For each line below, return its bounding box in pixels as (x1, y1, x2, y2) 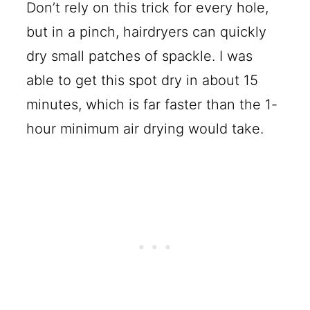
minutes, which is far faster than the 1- (26, 95, 278, 113)
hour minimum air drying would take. (26, 120, 264, 137)
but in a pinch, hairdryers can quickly (26, 23, 267, 40)
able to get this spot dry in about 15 (26, 71, 259, 89)
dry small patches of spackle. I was (26, 47, 253, 64)
